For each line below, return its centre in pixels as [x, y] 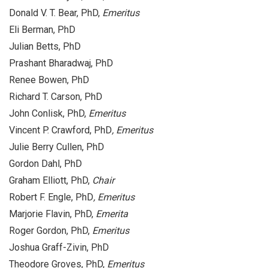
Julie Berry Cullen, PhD [57, 147]
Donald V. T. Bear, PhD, [56, 13]
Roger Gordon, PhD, [51, 230]
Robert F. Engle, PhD [51, 197]
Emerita [112, 214]
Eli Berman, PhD [42, 29]
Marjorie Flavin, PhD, [52, 214]
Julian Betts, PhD [45, 46]
